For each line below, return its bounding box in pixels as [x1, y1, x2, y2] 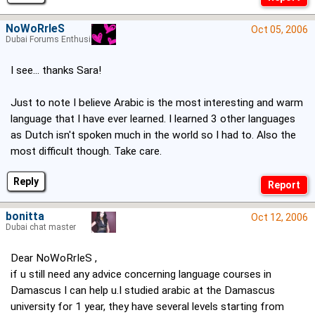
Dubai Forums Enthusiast [6, 34, 103, 45]
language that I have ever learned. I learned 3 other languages [11, 112, 295, 126]
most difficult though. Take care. [11, 145, 162, 158]
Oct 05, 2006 [251, 24, 308, 36]
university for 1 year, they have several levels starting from [11, 300, 284, 314]
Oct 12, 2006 [251, 212, 308, 224]
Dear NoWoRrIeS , [11, 252, 97, 265]
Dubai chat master [6, 222, 76, 233]
